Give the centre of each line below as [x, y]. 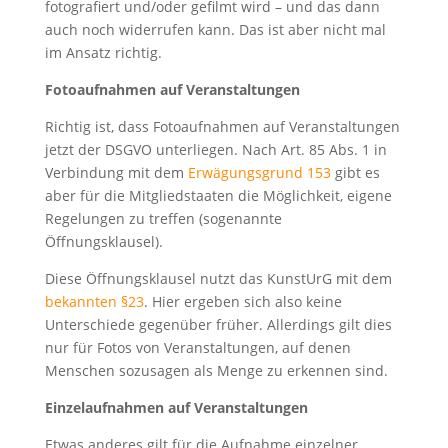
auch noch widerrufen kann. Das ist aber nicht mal [215, 29]
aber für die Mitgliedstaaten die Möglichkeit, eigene [218, 195]
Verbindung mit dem [116, 172]
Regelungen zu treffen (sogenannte [163, 218]
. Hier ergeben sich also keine [242, 301]
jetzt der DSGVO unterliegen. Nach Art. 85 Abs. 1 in [215, 149]
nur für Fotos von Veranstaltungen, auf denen [197, 347]
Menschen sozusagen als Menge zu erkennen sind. [216, 370]
